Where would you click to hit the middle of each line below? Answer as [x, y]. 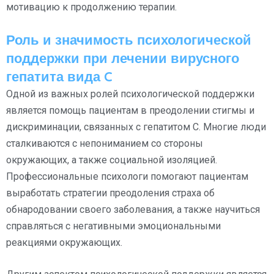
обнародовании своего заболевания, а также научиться [133, 209]
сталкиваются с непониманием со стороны [105, 143]
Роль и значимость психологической [129, 39]
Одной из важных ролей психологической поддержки [130, 94]
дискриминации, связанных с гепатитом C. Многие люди [136, 127]
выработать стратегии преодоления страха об [110, 193]
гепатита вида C [59, 76]
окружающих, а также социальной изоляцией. [112, 160]
